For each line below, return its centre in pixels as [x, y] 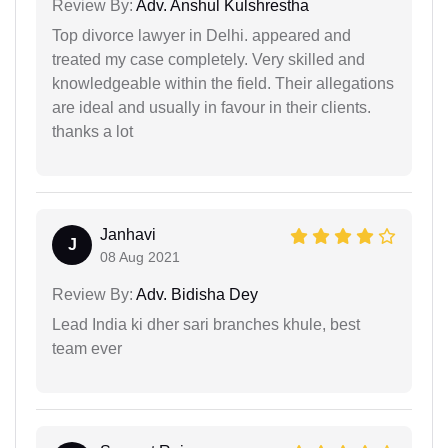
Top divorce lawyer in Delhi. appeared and [201, 35]
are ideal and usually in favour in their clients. [211, 107]
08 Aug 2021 [140, 256]
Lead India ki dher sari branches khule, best [206, 324]
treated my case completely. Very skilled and [208, 59]
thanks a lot [92, 131]
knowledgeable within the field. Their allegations [223, 83]
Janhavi [128, 234]
